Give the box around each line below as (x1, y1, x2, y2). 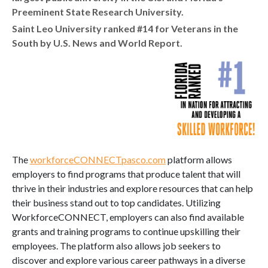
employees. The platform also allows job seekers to (12, 239, 221, 251)
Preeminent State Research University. (12, 5, 184, 17)
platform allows (166, 153, 232, 165)
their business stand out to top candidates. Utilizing (12, 196, 221, 208)
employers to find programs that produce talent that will (12, 167, 240, 179)
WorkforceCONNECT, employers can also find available (12, 211, 244, 223)
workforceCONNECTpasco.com (30, 153, 166, 165)
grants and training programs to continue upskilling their (12, 225, 240, 237)
